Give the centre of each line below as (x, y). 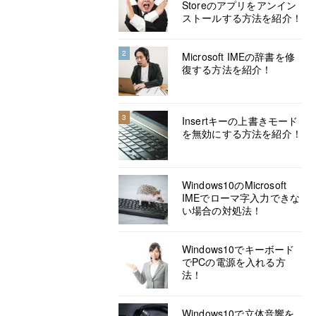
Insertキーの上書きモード (240, 121)
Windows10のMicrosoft (235, 185)
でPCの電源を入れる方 (234, 262)
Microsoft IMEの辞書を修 (238, 56)
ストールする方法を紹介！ (242, 18)
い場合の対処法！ (222, 210)
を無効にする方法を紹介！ (242, 133)
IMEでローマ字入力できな (241, 197)
